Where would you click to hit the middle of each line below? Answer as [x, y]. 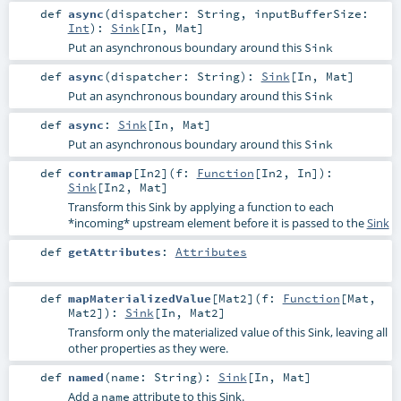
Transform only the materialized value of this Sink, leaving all [227, 333]
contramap [100, 173]
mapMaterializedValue [139, 299]
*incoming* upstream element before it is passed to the [217, 223]
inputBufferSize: [311, 13]
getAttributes [114, 252]
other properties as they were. [148, 349]
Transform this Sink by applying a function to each [200, 207]
